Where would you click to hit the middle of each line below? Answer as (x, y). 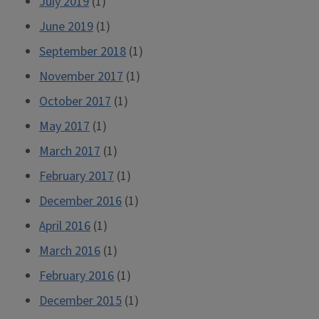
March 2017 (70, 151)
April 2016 (65, 226)
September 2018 (83, 52)
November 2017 (81, 77)
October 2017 (75, 101)
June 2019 (66, 27)
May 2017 (64, 126)
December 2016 (80, 201)
